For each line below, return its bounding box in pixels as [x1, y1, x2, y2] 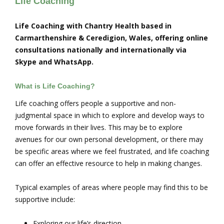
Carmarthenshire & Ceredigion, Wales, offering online [15, 33, 208, 42]
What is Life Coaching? [15, 82, 95, 90]
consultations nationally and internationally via [15, 45, 186, 54]
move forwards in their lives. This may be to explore [15, 122, 182, 132]
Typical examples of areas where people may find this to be [15, 182, 208, 192]
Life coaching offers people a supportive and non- [15, 98, 176, 108]
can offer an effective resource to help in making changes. [15, 158, 202, 168]
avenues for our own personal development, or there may [15, 134, 203, 144]
